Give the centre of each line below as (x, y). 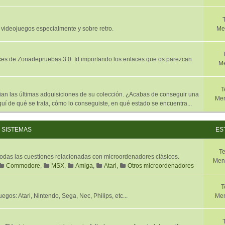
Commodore (23, 166)
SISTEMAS (17, 130)
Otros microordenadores (161, 166)
